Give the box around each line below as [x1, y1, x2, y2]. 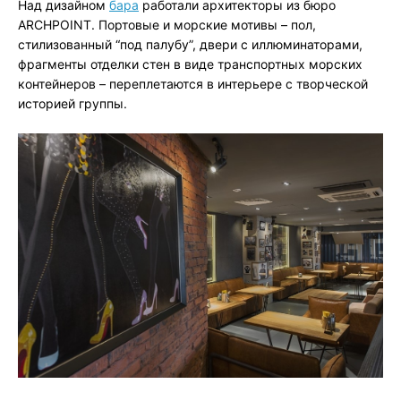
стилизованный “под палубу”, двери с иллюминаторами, [18, 37, 363, 53]
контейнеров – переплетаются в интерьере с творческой [18, 76, 368, 92]
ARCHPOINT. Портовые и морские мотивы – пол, [18, 17, 316, 33]
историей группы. [18, 96, 127, 112]
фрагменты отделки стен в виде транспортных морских [18, 56, 363, 73]
